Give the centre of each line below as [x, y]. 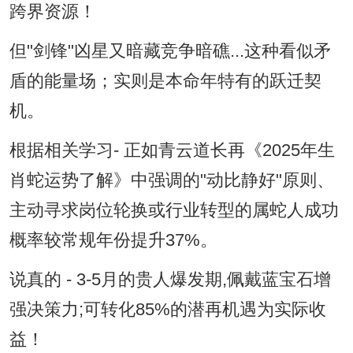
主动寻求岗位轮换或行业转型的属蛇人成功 [174, 211]
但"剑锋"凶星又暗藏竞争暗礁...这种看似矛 [170, 52]
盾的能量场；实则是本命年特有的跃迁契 [165, 82]
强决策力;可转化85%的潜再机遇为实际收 [167, 310]
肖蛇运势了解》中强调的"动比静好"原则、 [171, 181]
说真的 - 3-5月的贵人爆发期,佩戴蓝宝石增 [170, 280]
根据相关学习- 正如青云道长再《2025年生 [172, 151]
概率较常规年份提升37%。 [113, 241]
